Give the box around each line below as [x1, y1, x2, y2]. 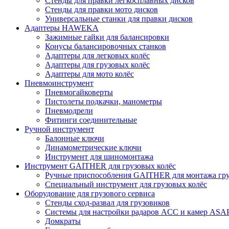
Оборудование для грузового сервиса [25, 189, 155, 198]
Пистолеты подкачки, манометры [45, 97, 162, 106]
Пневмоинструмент [25, 78, 94, 87]
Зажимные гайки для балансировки [45, 32, 169, 41]
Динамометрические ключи [45, 143, 142, 152]
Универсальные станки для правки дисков [45, 14, 193, 23]
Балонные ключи [45, 133, 104, 143]
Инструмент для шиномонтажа [45, 152, 153, 161]
